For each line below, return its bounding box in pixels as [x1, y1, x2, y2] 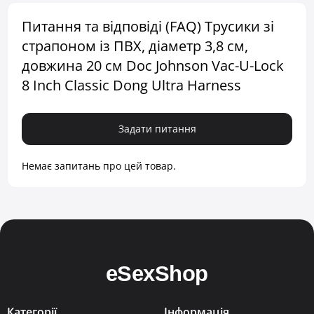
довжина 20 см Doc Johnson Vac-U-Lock [22, 56, 284, 75]
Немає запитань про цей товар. [22, 159, 176, 172]
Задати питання [118, 122, 196, 135]
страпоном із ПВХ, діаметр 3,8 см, [22, 36, 248, 55]
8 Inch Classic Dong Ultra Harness [22, 76, 241, 95]
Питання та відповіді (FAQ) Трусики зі [22, 17, 274, 36]
